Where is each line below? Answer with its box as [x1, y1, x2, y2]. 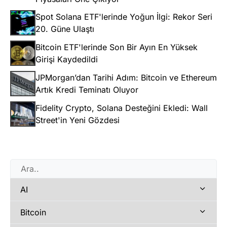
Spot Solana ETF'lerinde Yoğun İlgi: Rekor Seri [35, 11, 212, 22]
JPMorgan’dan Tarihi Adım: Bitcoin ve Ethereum [35, 72, 217, 83]
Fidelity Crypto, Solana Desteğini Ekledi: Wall [35, 102, 208, 113]
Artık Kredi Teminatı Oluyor [35, 84, 138, 95]
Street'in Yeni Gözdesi [35, 115, 120, 125]
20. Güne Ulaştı [35, 23, 94, 34]
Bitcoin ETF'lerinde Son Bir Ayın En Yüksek [35, 42, 198, 52]
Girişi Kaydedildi [35, 54, 98, 64]
